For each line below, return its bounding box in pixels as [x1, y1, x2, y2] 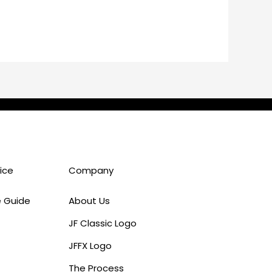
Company [68, 164, 114, 177]
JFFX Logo [68, 239, 112, 253]
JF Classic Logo [68, 217, 137, 230]
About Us [68, 194, 110, 208]
